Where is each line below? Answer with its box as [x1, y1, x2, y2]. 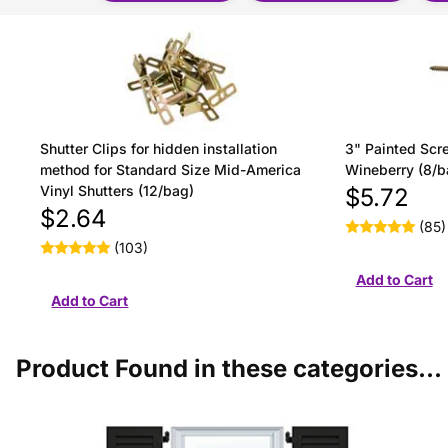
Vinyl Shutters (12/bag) [40, 182, 195, 200]
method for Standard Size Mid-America [40, 161, 302, 179]
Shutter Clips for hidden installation [40, 140, 278, 158]
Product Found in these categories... [16, 354, 442, 384]
